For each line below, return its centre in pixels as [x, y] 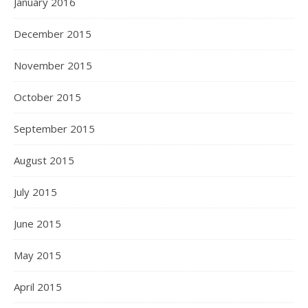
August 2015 [44, 160]
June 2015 [37, 223]
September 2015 [54, 129]
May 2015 [37, 255]
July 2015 [35, 192]
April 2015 [38, 287]
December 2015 [53, 34]
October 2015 [47, 97]
